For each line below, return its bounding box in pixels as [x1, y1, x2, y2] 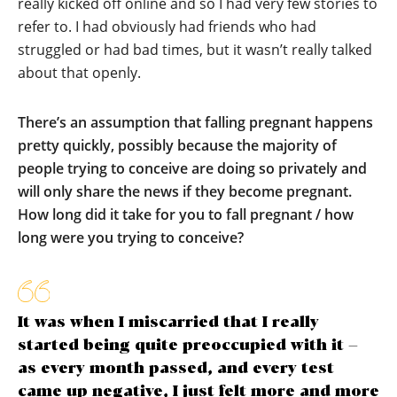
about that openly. [18, 63, 141, 83]
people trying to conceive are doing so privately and [18, 159, 367, 179]
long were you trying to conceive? [18, 228, 244, 248]
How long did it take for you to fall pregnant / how [18, 205, 354, 225]
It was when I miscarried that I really [18, 314, 319, 332]
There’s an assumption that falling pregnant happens [18, 113, 373, 133]
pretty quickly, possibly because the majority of [18, 136, 337, 156]
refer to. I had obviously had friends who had [18, 17, 316, 37]
